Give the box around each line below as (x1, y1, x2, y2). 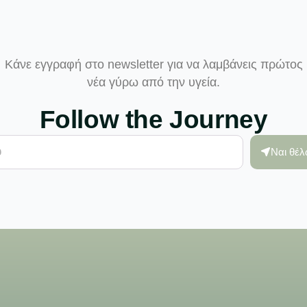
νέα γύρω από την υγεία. (87, 75, 220, 89)
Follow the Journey (39, 105, 268, 134)
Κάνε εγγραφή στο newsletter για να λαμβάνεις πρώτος (4, 57, 303, 71)
